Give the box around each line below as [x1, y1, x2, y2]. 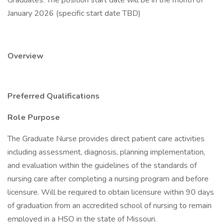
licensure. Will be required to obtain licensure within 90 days [7, 187, 214, 198]
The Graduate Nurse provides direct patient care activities [7, 133, 205, 144]
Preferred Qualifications [7, 91, 100, 102]
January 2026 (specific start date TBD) [7, 8, 141, 19]
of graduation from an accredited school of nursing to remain [7, 200, 212, 211]
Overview [7, 51, 44, 61]
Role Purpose [7, 112, 60, 123]
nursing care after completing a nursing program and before [7, 173, 209, 184]
